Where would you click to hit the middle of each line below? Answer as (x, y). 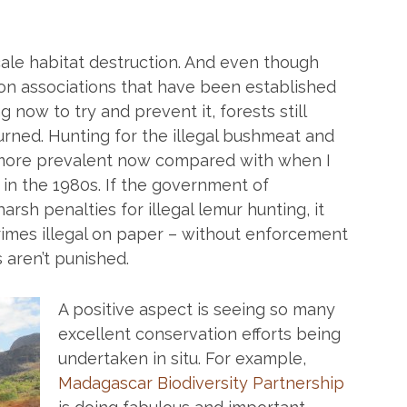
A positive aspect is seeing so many (197, 309)
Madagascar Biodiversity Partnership (201, 383)
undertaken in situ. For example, (182, 358)
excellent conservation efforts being (199, 334)
